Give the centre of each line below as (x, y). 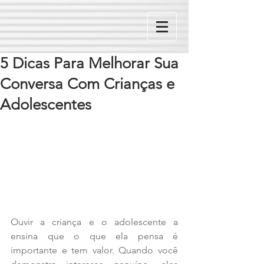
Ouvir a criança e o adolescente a (94, 222)
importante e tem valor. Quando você (94, 250)
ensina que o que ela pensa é (94, 236)
